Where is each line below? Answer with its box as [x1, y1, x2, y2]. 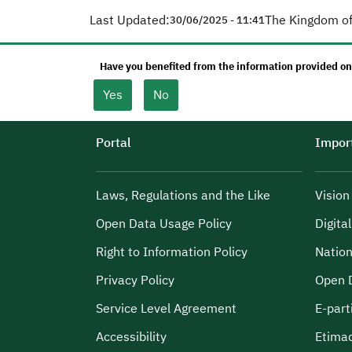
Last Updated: [90, 10, 170, 30]
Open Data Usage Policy [96, 214, 232, 233]
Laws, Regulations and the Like [96, 185, 270, 205]
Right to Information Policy [96, 242, 247, 262]
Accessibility [96, 327, 167, 346]
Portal [96, 133, 131, 152]
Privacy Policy [96, 270, 174, 290]
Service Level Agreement [96, 299, 236, 318]
